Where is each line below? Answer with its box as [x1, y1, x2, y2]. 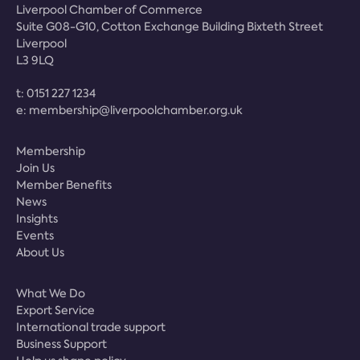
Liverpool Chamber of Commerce [16, 2, 202, 17]
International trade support [16, 319, 166, 334]
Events [16, 227, 54, 243]
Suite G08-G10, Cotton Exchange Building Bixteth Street [16, 18, 323, 34]
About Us [16, 244, 64, 260]
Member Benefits [16, 177, 112, 192]
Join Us [16, 160, 55, 175]
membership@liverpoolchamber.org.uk [29, 102, 243, 117]
